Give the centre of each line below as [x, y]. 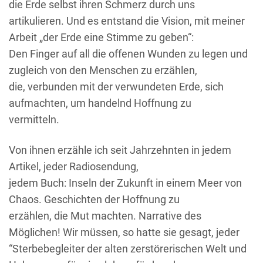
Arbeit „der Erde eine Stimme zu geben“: [101, 37]
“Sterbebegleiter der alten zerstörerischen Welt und [128, 248]
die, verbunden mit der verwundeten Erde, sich [116, 86]
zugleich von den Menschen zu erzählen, [103, 70]
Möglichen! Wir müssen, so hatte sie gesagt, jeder [124, 232]
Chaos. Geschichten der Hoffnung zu [94, 199]
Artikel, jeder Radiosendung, [74, 166]
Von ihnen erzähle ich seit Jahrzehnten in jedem [120, 150]
